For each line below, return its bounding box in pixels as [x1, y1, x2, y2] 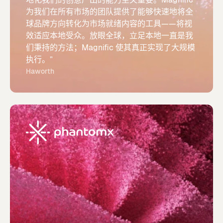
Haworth [26, 67, 54, 76]
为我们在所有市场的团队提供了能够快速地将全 [26, 6, 193, 17]
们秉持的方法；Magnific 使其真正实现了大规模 [26, 42, 195, 53]
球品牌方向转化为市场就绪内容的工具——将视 [26, 18, 192, 29]
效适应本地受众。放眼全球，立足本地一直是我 [26, 30, 193, 41]
